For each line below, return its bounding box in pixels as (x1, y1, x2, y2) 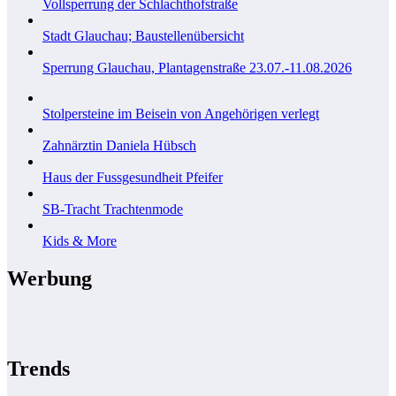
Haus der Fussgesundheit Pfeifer (42, 169, 223, 185)
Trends (7, 357, 70, 381)
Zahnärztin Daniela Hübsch (42, 137, 196, 153)
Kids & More (42, 232, 117, 248)
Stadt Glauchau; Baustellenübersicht (42, 27, 244, 43)
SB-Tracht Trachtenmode (42, 201, 183, 217)
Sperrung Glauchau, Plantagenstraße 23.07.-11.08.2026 (42, 59, 352, 75)
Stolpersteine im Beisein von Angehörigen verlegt (42, 105, 319, 121)
